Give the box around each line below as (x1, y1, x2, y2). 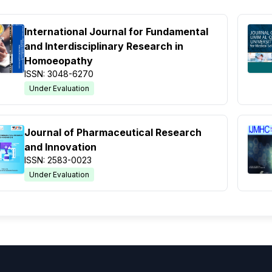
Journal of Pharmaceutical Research (24, 126, 202, 139)
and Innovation (24, 141, 97, 154)
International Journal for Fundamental (24, 25, 208, 38)
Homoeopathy (24, 55, 93, 67)
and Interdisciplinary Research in (24, 40, 183, 53)
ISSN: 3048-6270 (24, 69, 93, 80)
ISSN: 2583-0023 (24, 155, 92, 166)
